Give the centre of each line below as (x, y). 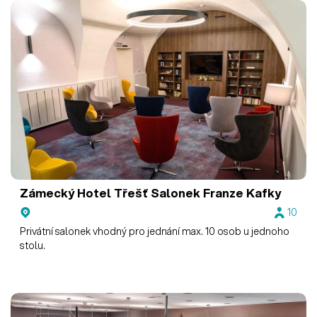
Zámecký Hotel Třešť (84, 192)
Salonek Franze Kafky (215, 192)
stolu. (33, 246)
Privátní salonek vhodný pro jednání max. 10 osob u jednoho (155, 232)
